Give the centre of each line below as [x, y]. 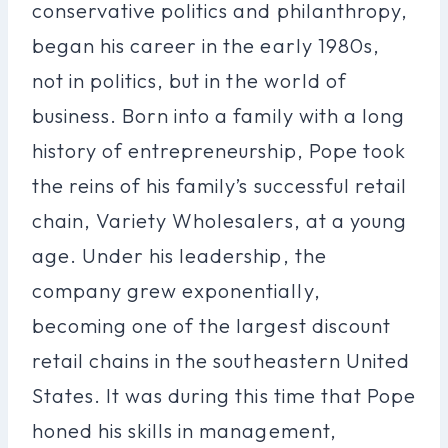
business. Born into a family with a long [218, 115]
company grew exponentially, [176, 290]
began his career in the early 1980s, [206, 45]
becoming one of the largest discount [211, 325]
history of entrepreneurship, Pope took [219, 150]
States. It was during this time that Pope [224, 395]
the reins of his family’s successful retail [219, 185]
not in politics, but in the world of [189, 80]
